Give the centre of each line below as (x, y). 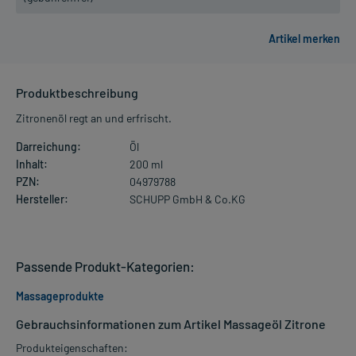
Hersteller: (42, 199)
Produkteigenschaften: (72, 347)
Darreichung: (48, 146)
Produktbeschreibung (77, 92)
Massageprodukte (60, 296)
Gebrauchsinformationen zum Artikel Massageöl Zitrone (171, 323)
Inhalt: (32, 164)
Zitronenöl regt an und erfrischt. (94, 118)
